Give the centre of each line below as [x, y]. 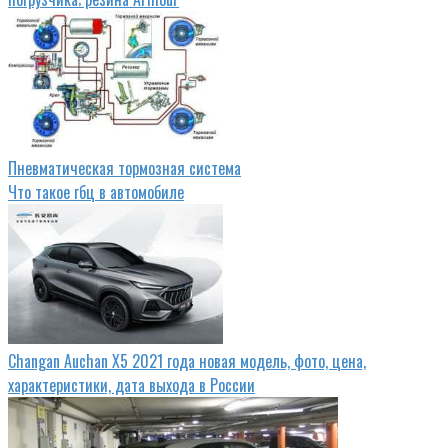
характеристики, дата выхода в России [131, 384]
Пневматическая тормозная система [124, 167]
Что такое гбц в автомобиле [96, 191]
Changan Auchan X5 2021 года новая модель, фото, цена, [187, 360]
